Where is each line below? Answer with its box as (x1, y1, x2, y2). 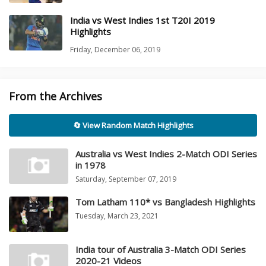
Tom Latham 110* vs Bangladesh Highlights (75, 196, 255, 208)
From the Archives (9, 89, 102, 104)
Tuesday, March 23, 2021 (75, 211, 159, 221)
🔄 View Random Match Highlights (72, 120, 194, 131)
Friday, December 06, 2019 (70, 45, 160, 55)
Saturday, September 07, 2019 (75, 174, 176, 185)
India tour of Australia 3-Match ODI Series (75, 243, 246, 256)
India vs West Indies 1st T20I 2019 (70, 14, 215, 26)
